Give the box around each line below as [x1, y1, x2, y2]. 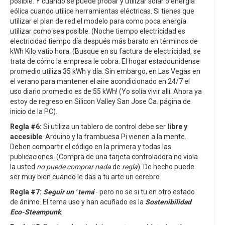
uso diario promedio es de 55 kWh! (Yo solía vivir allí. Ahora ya [10, 87, 202, 96]
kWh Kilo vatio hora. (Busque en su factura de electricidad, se [10, 47, 201, 56]
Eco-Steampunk [10, 208, 61, 216]
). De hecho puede [138, 163, 194, 171]
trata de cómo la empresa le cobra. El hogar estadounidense [10, 57, 200, 66]
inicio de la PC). [10, 107, 57, 116]
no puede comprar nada [37, 163, 111, 171]
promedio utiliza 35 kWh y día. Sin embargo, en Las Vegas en [10, 67, 200, 76]
